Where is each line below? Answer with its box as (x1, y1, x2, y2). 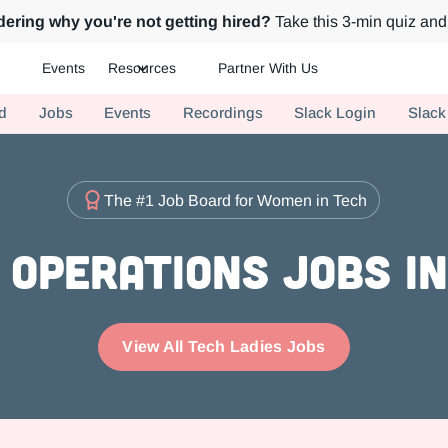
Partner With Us (218, 60, 319, 77)
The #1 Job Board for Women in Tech (104, 191, 368, 209)
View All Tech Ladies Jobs (122, 338, 326, 356)
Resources (108, 60, 177, 77)
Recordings (182, 104, 263, 121)
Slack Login (294, 104, 377, 121)
